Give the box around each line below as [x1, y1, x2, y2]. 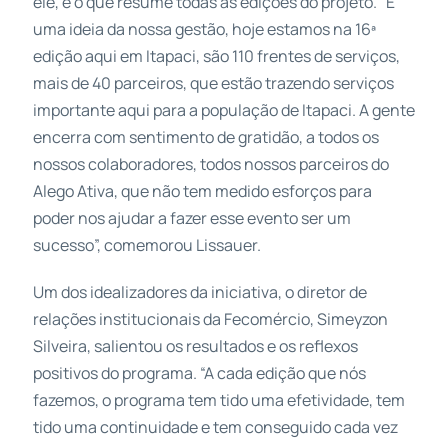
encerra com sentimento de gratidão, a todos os [32, 125, 379, 148]
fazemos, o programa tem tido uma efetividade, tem [32, 388, 405, 411]
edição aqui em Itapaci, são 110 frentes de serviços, [32, 44, 400, 67]
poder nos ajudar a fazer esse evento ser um [32, 206, 351, 229]
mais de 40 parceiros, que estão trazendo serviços [32, 71, 394, 94]
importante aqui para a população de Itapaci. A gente [32, 98, 415, 121]
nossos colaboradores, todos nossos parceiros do [32, 152, 389, 175]
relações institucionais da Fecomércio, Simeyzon [32, 307, 388, 330]
